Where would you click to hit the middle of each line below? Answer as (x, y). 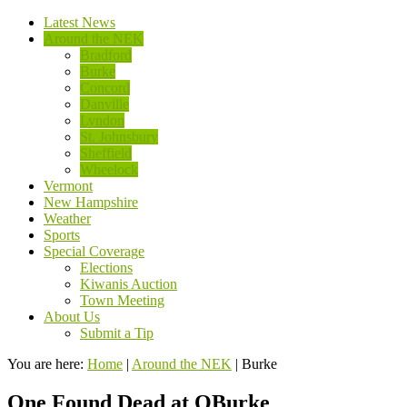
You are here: (47, 364)
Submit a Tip (117, 333)
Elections (106, 268)
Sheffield (106, 153)
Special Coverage (94, 251)
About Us (72, 317)
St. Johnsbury (119, 137)
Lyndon (102, 120)
